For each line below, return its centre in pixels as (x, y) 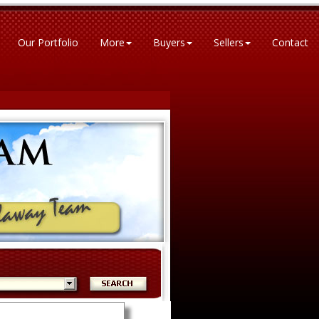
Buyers (169, 42)
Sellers (229, 42)
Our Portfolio (48, 42)
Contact (290, 42)
